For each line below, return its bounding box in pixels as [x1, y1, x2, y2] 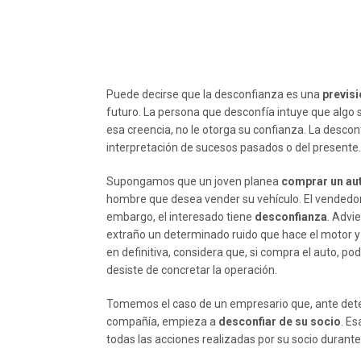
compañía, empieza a [106, 315, 218, 328]
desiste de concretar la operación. [106, 263, 277, 276]
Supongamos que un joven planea [106, 175, 281, 188]
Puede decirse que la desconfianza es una [106, 88, 322, 101]
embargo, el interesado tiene [106, 210, 255, 223]
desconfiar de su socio [218, 315, 341, 328]
